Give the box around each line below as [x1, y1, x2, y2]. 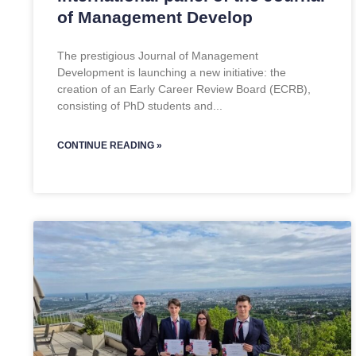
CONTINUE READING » [57, 140, 162, 151]
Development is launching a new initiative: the [57, 66, 286, 79]
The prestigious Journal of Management [57, 49, 258, 62]
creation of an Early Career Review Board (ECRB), [57, 83, 311, 95]
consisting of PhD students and [57, 99, 213, 112]
